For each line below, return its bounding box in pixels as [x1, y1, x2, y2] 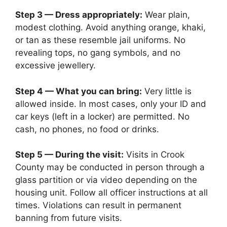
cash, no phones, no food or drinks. [15, 124, 159, 134]
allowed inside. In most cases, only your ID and [15, 98, 206, 109]
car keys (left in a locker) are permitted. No [15, 111, 190, 122]
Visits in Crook [124, 149, 184, 160]
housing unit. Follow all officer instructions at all [15, 187, 208, 198]
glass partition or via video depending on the [15, 175, 197, 185]
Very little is [142, 86, 192, 96]
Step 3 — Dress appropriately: [15, 10, 142, 20]
